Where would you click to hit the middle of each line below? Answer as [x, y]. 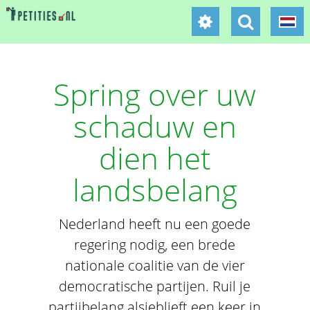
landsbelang [155, 190]
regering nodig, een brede [155, 245]
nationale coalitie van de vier [155, 265]
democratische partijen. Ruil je [155, 286]
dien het [155, 158]
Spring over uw [155, 94]
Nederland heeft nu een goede [155, 224]
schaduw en [155, 126]
